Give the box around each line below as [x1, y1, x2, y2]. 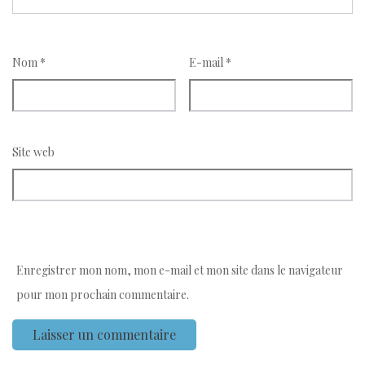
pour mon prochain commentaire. [16, 286, 189, 302]
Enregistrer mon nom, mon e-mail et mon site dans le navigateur [16, 262, 343, 278]
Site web [12, 143, 55, 160]
